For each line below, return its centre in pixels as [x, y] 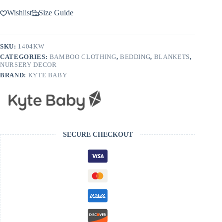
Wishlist [19, 12]
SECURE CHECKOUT [98, 134]
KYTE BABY [48, 75]
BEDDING [135, 56]
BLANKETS [172, 56]
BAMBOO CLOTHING [83, 56]
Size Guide [56, 12]
